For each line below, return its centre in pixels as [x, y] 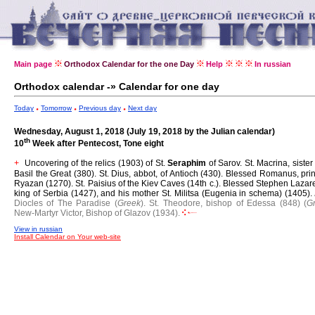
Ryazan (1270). [45, 184]
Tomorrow [56, 108]
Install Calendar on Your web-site [67, 237]
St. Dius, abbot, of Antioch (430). [162, 174]
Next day [142, 108]
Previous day [100, 108]
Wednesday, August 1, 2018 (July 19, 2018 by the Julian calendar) [144, 131]
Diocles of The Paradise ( [66, 203]
